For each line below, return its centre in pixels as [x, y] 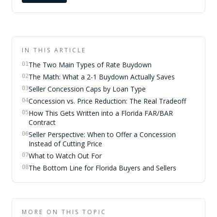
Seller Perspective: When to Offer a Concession [102, 134]
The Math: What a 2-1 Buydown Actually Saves [102, 77]
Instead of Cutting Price [65, 144]
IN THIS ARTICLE [54, 50]
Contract [42, 122]
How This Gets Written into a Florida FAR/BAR [101, 113]
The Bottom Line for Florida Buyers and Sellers [102, 168]
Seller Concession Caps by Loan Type [87, 89]
